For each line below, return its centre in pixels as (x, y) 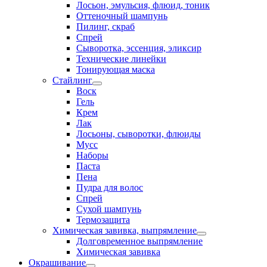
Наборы (92, 155)
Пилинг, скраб (105, 27)
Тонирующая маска (116, 69)
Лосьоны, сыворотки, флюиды (139, 134)
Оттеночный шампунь (122, 16)
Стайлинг (72, 80)
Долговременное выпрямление (139, 241)
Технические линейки (121, 59)
